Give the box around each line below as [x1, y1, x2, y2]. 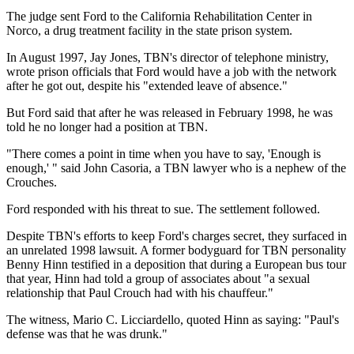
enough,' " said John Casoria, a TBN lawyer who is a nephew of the [6, 161, 346, 175]
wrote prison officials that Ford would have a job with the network [6, 65, 337, 79]
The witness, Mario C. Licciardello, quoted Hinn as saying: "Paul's [6, 313, 339, 327]
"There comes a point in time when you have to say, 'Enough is [6, 147, 321, 161]
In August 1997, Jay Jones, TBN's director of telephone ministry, [6, 51, 329, 65]
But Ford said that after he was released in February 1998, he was [6, 106, 333, 120]
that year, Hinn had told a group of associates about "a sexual [6, 272, 310, 286]
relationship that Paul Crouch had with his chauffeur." [6, 286, 273, 300]
